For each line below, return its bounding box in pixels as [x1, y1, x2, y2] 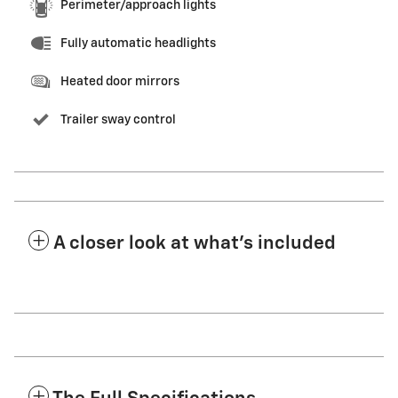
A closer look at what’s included [53, 234, 336, 253]
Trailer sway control [60, 113, 176, 126]
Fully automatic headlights [60, 36, 216, 50]
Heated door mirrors [60, 75, 179, 88]
